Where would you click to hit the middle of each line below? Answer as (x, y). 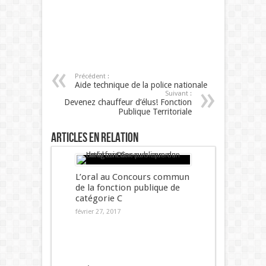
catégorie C (99, 199)
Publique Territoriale (155, 112)
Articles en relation (94, 138)
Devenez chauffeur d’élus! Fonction (128, 102)
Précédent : (92, 77)
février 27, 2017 (98, 212)
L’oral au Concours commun (132, 177)
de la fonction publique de (127, 188)
